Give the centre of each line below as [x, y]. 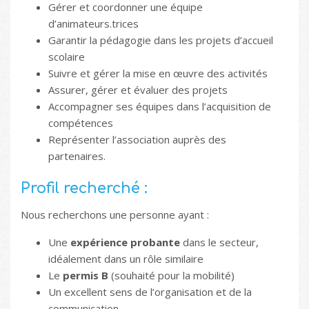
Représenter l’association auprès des [137, 139]
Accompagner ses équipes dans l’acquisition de [160, 106]
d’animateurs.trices [93, 23]
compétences [81, 122]
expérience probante [125, 242]
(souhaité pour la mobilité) [171, 275]
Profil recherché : [84, 188]
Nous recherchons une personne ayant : [115, 214]
